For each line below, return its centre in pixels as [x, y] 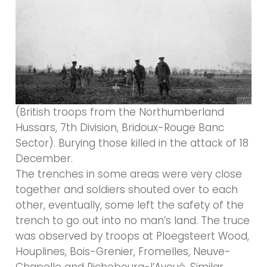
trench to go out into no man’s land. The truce [133, 221]
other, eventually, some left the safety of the [130, 205]
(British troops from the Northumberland [120, 112]
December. [44, 159]
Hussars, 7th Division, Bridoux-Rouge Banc [120, 128]
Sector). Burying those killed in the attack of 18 [132, 143]
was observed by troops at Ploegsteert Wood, [133, 236]
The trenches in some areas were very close [129, 174]
